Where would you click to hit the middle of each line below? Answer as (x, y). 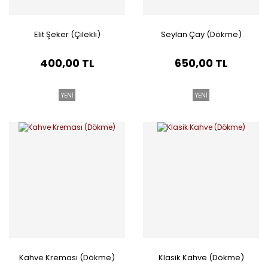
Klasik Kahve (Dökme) (201, 258)
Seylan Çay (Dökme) (201, 34)
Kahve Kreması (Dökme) (67, 258)
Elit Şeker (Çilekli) (67, 34)
